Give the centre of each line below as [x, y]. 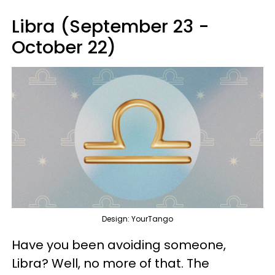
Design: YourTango [137, 219]
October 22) [64, 47]
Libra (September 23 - [110, 26]
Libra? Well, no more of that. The [110, 264]
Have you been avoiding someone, [119, 245]
